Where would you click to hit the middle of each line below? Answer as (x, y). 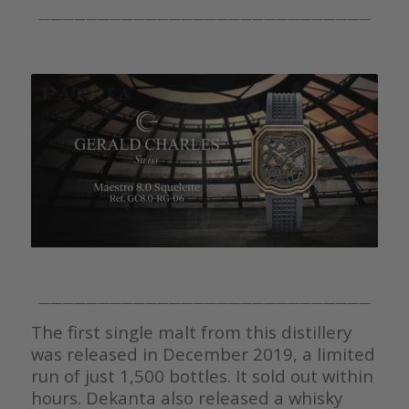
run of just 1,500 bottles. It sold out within (202, 376)
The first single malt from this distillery (191, 332)
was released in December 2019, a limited (203, 354)
